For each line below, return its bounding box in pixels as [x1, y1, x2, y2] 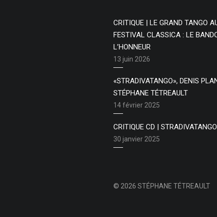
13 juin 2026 [113, 55, 150, 63]
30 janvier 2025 [113, 135, 160, 143]
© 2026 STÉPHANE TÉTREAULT [113, 182, 210, 190]
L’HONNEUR [113, 43, 151, 51]
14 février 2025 [113, 101, 160, 109]
